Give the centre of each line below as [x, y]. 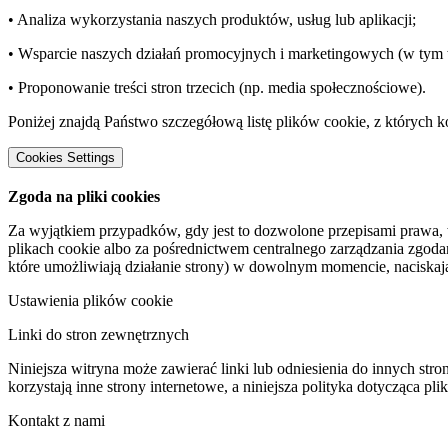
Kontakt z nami [56, 420]
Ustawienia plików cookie [90, 300]
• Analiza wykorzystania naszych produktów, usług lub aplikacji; [212, 19]
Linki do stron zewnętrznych [98, 334]
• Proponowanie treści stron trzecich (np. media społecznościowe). [217, 87]
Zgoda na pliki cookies [84, 196]
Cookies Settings [65, 157]
